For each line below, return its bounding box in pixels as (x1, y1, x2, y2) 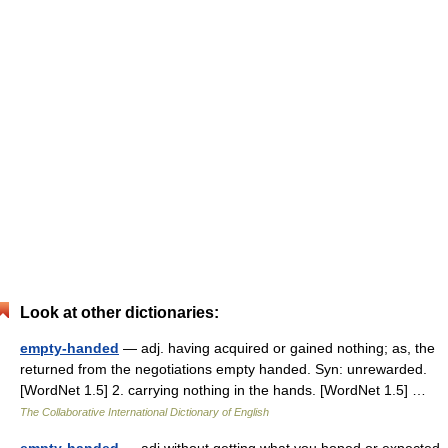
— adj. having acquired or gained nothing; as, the (119, 340, 435, 356)
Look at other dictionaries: (20, 304, 219, 321)
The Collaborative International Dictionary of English (20, 406, 269, 418)
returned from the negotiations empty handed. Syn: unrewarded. (20, 361, 427, 377)
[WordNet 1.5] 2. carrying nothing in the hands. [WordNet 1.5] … (20, 382, 434, 398)
